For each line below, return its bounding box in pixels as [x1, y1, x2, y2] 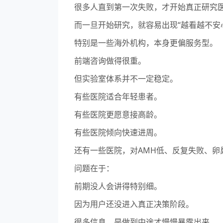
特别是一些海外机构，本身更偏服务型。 [74, 37, 218, 49]
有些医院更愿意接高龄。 [74, 109, 162, 120]
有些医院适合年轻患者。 [74, 91, 162, 103]
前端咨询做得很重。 [74, 55, 146, 67]
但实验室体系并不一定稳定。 [74, 73, 178, 85]
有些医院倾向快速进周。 [74, 127, 162, 138]
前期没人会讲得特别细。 [74, 181, 162, 192]
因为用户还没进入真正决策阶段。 [74, 199, 194, 210]
